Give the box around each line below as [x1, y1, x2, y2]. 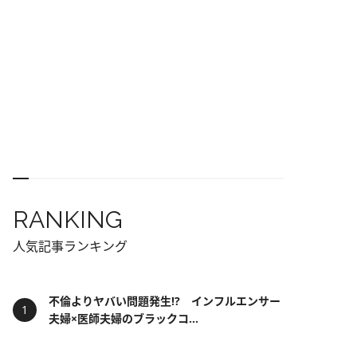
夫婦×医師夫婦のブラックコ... [49, 311, 198, 326]
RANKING [13, 206, 123, 233]
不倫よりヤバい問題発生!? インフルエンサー [49, 293, 280, 308]
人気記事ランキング [13, 237, 127, 255]
